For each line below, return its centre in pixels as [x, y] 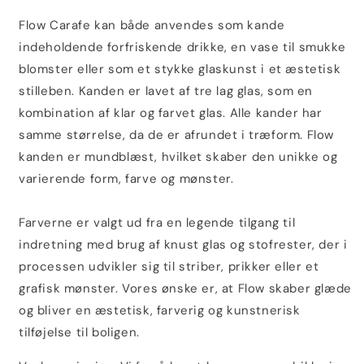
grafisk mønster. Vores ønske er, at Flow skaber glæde [185, 288]
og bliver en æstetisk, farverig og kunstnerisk [160, 310]
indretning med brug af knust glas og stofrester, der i [183, 245]
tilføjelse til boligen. [79, 332]
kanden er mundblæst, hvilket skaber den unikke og [178, 157]
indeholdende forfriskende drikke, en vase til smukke [182, 47]
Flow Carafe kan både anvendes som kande [152, 25]
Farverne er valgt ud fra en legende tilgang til [157, 223]
